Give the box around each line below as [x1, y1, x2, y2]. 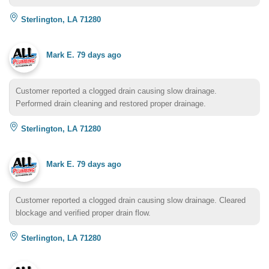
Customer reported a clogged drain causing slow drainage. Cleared [16, 195, 246, 205]
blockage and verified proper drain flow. [16, 208, 151, 217]
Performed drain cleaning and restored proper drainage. [16, 98, 206, 108]
